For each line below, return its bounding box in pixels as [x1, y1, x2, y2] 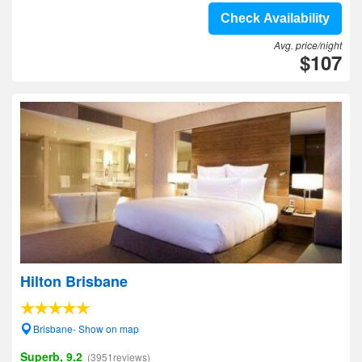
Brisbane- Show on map [33, 322, 139, 335]
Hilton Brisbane [20, 271, 128, 292]
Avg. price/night [274, 38, 342, 52]
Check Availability [221, 11, 330, 25]
